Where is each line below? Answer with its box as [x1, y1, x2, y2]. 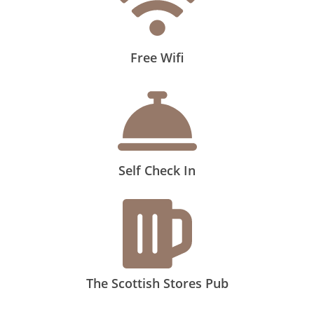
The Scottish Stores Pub [86, 275, 228, 292]
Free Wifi [130, 49, 184, 67]
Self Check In [118, 162, 196, 179]
